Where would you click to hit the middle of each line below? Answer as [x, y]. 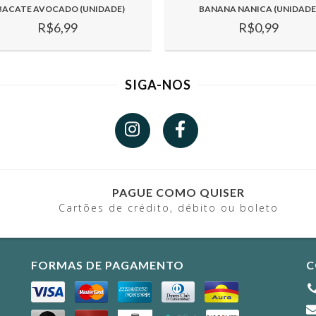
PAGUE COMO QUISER [178, 192]
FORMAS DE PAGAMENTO [108, 265]
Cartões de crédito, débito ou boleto [169, 208]
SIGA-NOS [158, 84]
